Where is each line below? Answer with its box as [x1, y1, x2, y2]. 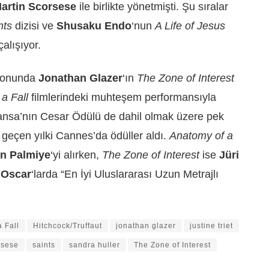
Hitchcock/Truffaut [33, 222, 102, 231]
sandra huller [69, 241, 120, 250]
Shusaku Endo [56, 20, 131, 32]
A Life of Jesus [155, 20, 225, 32]
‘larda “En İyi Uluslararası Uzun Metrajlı [31, 168, 219, 180]
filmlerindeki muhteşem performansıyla [28, 91, 216, 103]
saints [32, 241, 55, 250]
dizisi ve [12, 20, 56, 32]
